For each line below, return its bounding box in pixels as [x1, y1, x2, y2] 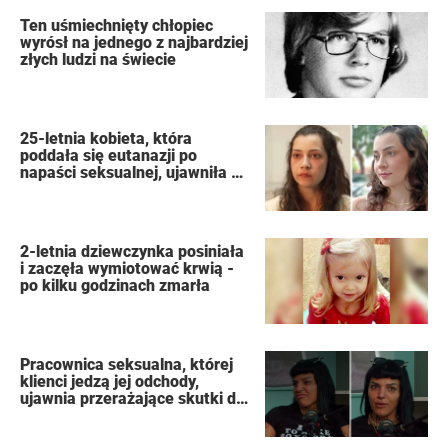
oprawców [20, 197, 95, 217]
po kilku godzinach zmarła [20, 276, 211, 296]
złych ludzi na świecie [20, 50, 177, 70]
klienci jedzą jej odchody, [20, 372, 200, 392]
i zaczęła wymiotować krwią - [20, 259, 235, 279]
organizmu [20, 406, 98, 426]
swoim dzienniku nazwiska [20, 180, 214, 200]
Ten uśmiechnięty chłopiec [20, 16, 214, 36]
